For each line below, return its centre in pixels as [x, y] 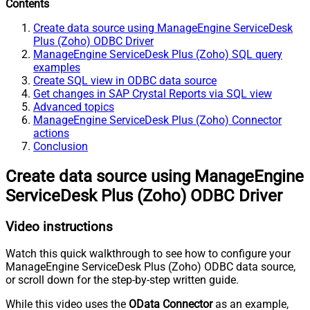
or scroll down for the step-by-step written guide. [122, 280]
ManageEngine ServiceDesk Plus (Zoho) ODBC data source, [151, 267]
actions [51, 133]
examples [57, 67]
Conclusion [61, 146]
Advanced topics [74, 107]
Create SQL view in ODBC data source [125, 80]
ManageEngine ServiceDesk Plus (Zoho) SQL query [158, 54]
